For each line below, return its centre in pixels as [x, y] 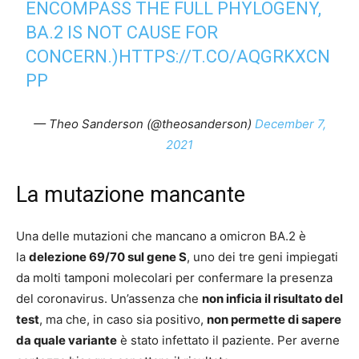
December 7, [290, 123]
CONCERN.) [73, 56]
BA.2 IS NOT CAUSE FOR [122, 32]
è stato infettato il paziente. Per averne [228, 340]
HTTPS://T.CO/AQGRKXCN [225, 56]
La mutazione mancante [131, 194]
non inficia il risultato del [272, 298]
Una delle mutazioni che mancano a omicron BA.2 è [161, 236]
